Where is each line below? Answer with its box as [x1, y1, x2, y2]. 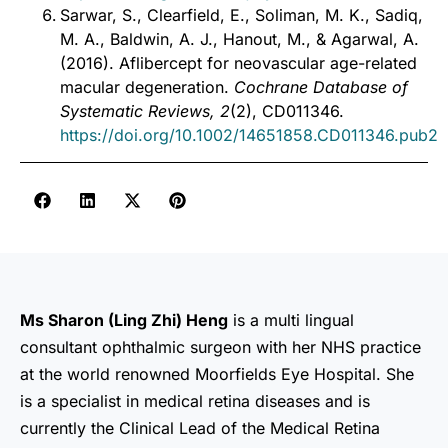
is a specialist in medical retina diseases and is [20, 390, 370, 411]
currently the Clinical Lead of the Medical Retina [20, 417, 380, 438]
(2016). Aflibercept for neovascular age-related [60, 52, 417, 73]
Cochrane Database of [234, 76, 408, 97]
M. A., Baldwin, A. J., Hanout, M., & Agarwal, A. [60, 28, 419, 49]
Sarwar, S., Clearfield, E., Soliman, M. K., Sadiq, [60, 4, 423, 25]
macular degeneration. [60, 76, 234, 97]
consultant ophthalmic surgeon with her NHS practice [20, 336, 421, 357]
